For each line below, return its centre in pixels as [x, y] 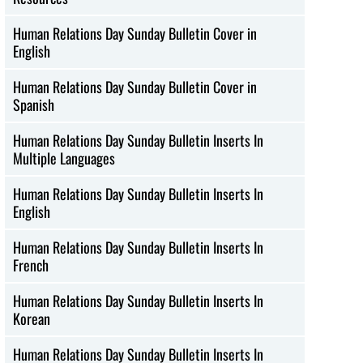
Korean [32, 318]
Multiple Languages [64, 158]
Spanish [34, 104]
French [31, 265]
